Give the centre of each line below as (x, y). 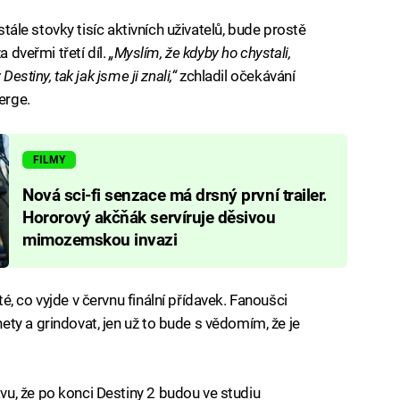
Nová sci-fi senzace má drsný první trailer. (175, 195)
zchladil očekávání (237, 76)
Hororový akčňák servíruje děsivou (149, 217)
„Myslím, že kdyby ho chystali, (200, 53)
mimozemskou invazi (100, 240)
